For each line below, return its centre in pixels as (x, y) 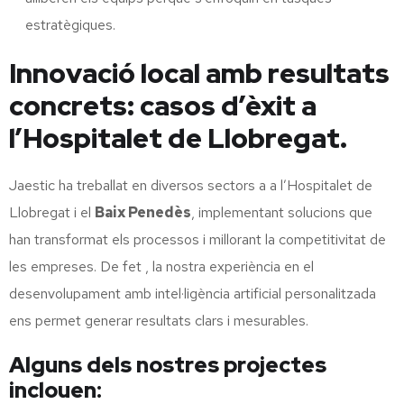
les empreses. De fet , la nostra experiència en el (161, 266)
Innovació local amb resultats (199, 73)
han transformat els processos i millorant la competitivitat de (197, 239)
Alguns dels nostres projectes (168, 364)
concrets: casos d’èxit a (163, 105)
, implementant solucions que (282, 212)
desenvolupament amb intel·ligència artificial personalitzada (193, 293)
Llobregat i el (52, 212)
